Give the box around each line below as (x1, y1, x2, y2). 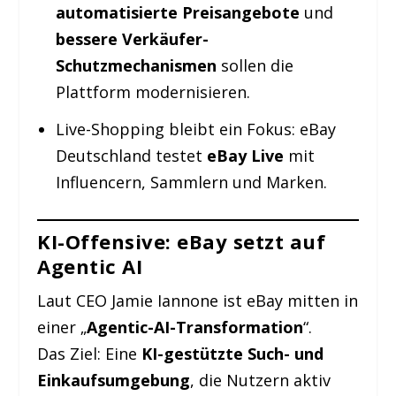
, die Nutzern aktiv (190, 369, 331, 392)
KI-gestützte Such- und (141, 343, 324, 365)
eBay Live (206, 145, 284, 167)
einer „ (37, 316, 88, 339)
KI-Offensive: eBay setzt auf (37, 228, 326, 255)
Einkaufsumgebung (37, 369, 191, 392)
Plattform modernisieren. (55, 80, 250, 103)
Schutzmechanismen (55, 54, 217, 76)
